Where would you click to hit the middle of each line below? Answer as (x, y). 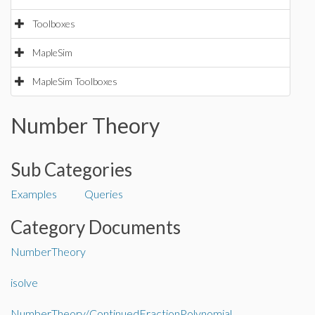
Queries (104, 194)
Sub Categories (71, 169)
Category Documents (96, 227)
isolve (24, 282)
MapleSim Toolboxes (75, 81)
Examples (34, 194)
